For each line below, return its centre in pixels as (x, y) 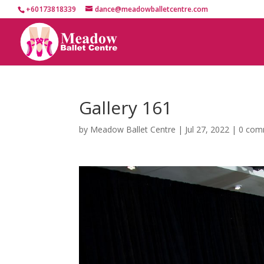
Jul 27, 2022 (207, 129)
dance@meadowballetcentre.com (151, 9)
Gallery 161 (126, 108)
